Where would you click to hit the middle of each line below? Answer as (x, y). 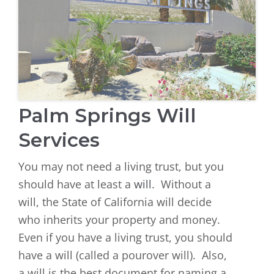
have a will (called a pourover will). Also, (123, 255)
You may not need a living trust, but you (121, 166)
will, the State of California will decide (115, 202)
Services (59, 139)
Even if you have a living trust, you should (125, 237)
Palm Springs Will (107, 115)
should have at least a (76, 184)
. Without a (181, 184)
